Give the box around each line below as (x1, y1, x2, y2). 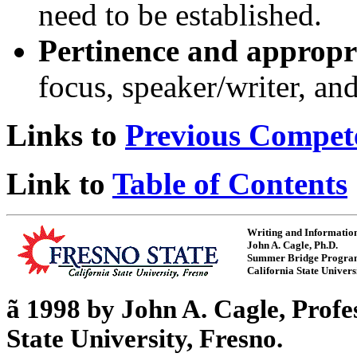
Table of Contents (112, 167, 347, 201)
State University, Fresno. (6, 324, 283, 353)
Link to (6, 167, 112, 201)
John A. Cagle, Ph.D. (247, 239, 338, 251)
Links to (6, 118, 125, 152)
